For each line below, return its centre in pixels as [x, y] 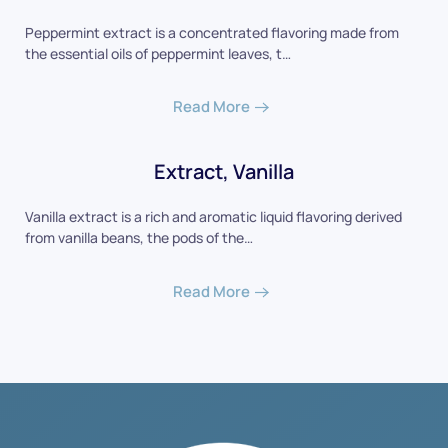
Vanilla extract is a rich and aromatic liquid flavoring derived [213, 217]
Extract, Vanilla [224, 172]
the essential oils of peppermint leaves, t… [158, 53]
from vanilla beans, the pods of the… [139, 238]
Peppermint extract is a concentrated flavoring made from [212, 32]
